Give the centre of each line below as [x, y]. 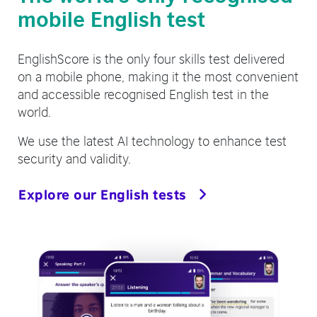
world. [34, 111]
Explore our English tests [103, 194]
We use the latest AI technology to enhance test [152, 140]
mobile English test [111, 17]
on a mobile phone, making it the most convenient [158, 75]
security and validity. [74, 157]
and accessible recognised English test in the [143, 93]
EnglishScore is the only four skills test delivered [151, 58]
